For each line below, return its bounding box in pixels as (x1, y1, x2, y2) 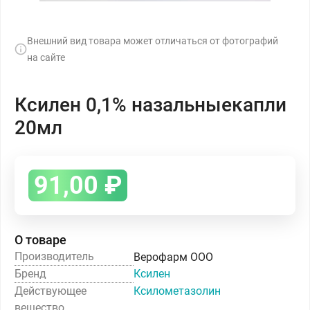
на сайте (27, 52, 65, 64)
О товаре (15, 232, 66, 248)
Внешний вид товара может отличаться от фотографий (27, 35, 278, 47)
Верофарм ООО (134, 250, 213, 264)
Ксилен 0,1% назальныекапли (15, 93, 286, 117)
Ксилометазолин (134, 284, 221, 298)
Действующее (15, 284, 86, 298)
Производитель (15, 250, 94, 264)
